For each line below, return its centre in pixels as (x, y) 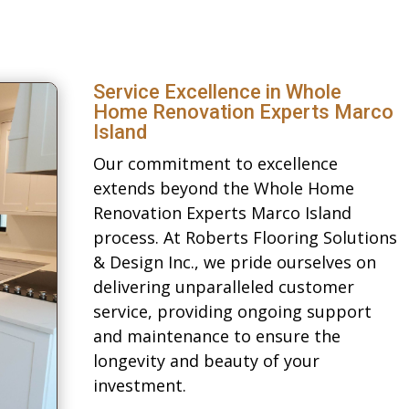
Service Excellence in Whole (217, 91)
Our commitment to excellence (215, 163)
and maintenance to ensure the (216, 336)
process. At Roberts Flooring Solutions (245, 237)
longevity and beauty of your (206, 360)
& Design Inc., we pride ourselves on (234, 262)
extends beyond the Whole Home (223, 188)
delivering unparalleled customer (223, 286)
